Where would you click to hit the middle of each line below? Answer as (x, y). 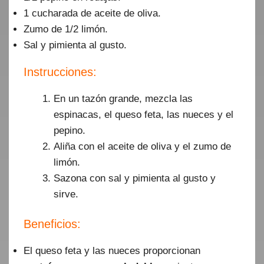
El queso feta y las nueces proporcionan (112, 251)
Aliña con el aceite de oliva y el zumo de (142, 146)
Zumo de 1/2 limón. (66, 29)
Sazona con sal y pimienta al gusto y (135, 178)
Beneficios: (52, 224)
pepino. (70, 130)
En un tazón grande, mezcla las (123, 98)
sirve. (66, 194)
